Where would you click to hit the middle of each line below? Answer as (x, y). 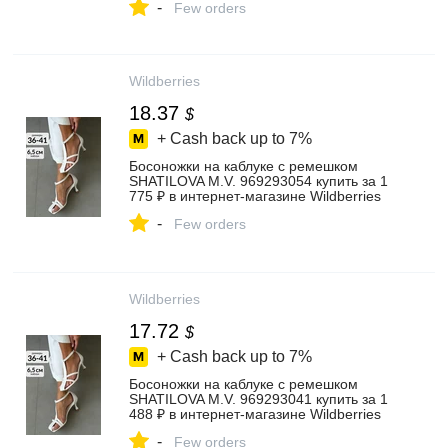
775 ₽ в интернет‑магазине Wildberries (255, 196)
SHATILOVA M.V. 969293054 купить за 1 (258, 181)
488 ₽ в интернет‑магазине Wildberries (255, 414)
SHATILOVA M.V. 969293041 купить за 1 (258, 399)
